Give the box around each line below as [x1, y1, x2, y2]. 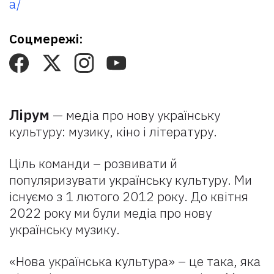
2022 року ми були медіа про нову [9, 204, 212, 221]
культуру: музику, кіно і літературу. [9, 123, 220, 140]
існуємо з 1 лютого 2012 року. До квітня [9, 188, 248, 205]
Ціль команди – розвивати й [9, 155, 177, 172]
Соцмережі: [9, 30, 83, 47]
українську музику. [9, 221, 120, 238]
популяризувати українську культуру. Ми [9, 171, 252, 188]
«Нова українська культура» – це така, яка [9, 253, 261, 270]
